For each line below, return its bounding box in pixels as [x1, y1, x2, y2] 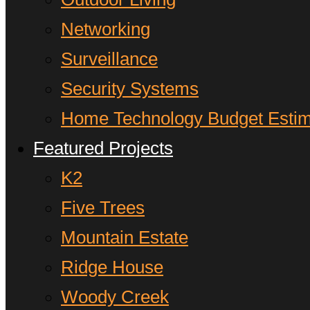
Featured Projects [33, 138, 173, 158]
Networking [61, 19, 150, 39]
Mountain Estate [61, 227, 188, 247]
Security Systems [61, 78, 199, 98]
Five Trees [61, 197, 145, 217]
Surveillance [61, 48, 158, 69]
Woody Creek [61, 286, 169, 307]
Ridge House [61, 257, 163, 277]
